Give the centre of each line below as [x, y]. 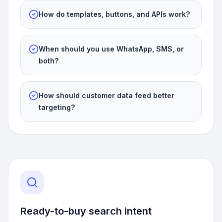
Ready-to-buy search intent [86, 211]
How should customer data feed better [107, 95]
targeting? [57, 107]
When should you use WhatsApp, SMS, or [111, 49]
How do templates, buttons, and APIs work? [114, 14]
